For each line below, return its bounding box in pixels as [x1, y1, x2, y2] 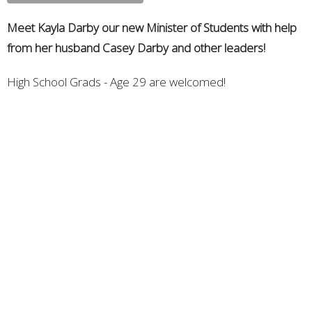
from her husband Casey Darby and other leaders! [7, 40, 265, 56]
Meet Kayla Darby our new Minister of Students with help [7, 19, 297, 36]
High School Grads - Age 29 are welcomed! [7, 74, 226, 90]
